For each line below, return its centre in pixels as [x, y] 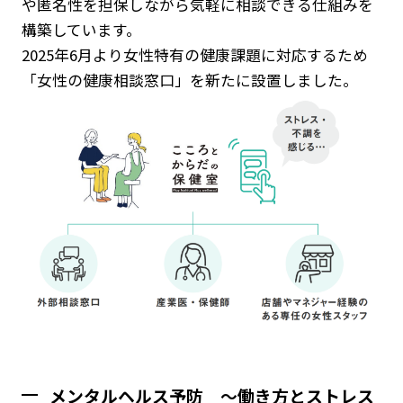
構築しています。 [81, 30]
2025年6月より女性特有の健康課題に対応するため [194, 55]
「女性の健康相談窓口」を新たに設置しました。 [189, 81]
